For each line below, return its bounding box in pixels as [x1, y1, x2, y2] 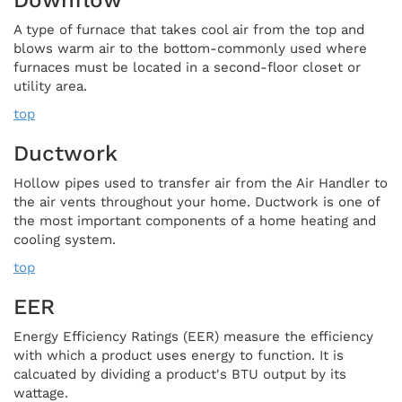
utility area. [13, 77, 87, 94]
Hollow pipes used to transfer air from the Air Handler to [13, 174, 388, 191]
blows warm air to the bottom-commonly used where [13, 39, 367, 57]
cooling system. [13, 231, 116, 248]
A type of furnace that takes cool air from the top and [13, 21, 364, 38]
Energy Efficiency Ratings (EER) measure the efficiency [13, 328, 373, 345]
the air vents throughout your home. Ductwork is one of [13, 193, 380, 210]
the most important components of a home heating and [13, 212, 376, 229]
